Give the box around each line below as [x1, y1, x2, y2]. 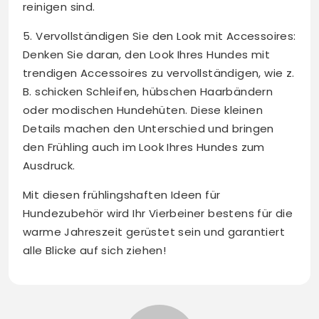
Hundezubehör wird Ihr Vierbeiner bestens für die [23, 206, 293, 221]
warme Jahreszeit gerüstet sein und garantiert [23, 224, 285, 240]
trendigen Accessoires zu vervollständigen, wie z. [23, 66, 295, 81]
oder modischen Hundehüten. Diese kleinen [23, 103, 263, 118]
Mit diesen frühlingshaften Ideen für [23, 187, 221, 203]
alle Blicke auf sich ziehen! [23, 243, 167, 258]
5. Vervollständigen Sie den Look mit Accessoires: [23, 28, 296, 44]
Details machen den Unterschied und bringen [23, 121, 274, 137]
